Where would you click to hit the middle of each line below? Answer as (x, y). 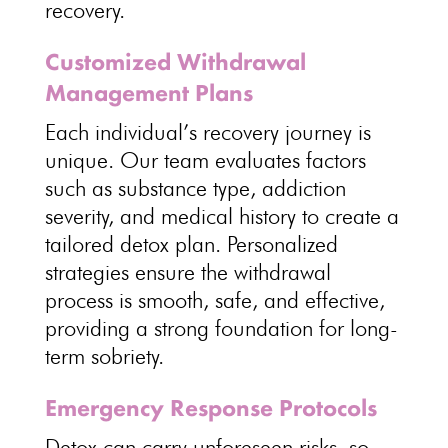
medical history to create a (279, 216)
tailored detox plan (129, 244)
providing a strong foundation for (197, 328)
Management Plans (148, 92)
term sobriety (101, 356)
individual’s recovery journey (223, 132)
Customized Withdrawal (175, 61)
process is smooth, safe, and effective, (214, 300)
